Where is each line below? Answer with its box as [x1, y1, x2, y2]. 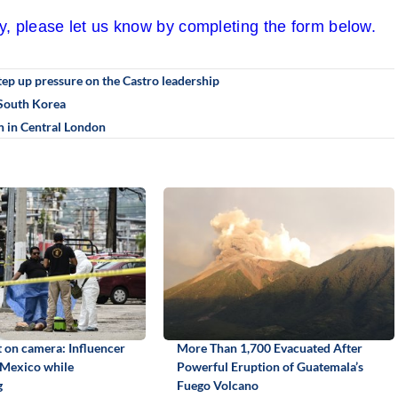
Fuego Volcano [176, 377, 259, 393]
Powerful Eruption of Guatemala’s [176, 358, 363, 374]
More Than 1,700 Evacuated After [176, 339, 362, 355]
